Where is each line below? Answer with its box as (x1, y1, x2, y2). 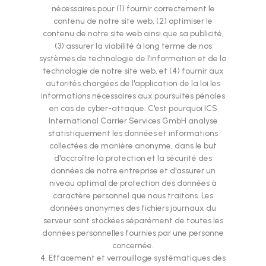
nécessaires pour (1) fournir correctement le (51, 4, 215, 14)
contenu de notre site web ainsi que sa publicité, (42, 28, 224, 39)
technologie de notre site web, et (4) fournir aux (42, 66, 224, 76)
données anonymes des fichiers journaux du (50, 203, 216, 213)
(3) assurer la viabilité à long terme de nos (54, 41, 212, 51)
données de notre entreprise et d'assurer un (50, 166, 216, 176)
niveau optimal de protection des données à (49, 178, 217, 188)
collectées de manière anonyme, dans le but (49, 141, 217, 151)
